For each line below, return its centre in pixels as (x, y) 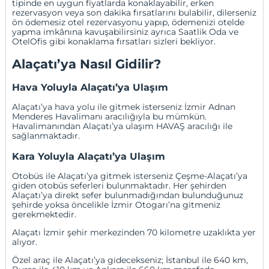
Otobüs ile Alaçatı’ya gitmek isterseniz (94, 176)
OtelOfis (30, 42)
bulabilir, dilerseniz (216, 13)
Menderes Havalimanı (58, 117)
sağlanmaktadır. (46, 136)
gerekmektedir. (46, 215)
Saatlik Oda (203, 32)
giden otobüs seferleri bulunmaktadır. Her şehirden (119, 186)
